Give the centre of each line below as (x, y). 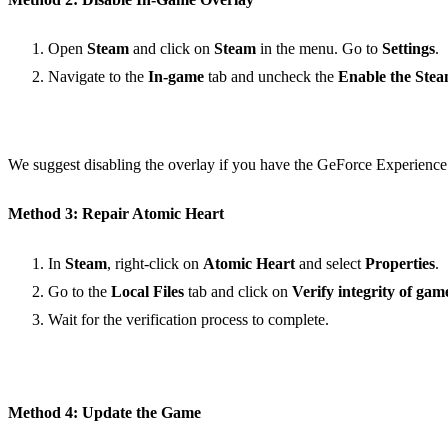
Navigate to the (98, 77)
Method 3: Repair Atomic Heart (116, 214)
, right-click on (155, 263)
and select (330, 263)
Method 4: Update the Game (104, 413)
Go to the (79, 291)
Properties (400, 263)
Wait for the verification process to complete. (188, 319)
